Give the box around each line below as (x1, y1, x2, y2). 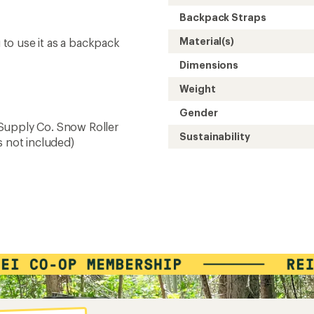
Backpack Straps (179, 11, 266, 23)
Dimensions (179, 59, 239, 71)
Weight (179, 83, 216, 95)
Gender (179, 107, 218, 118)
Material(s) (179, 35, 235, 47)
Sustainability (179, 130, 250, 142)
